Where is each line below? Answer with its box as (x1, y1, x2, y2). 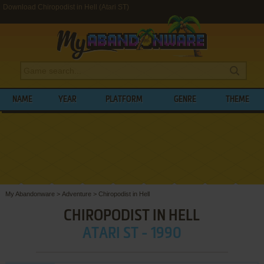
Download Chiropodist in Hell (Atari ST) (3, 3, 129, 11)
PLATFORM (105, 95, 143, 104)
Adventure (61, 190, 91, 197)
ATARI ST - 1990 (82, 226, 181, 242)
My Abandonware (5, 190, 55, 197)
